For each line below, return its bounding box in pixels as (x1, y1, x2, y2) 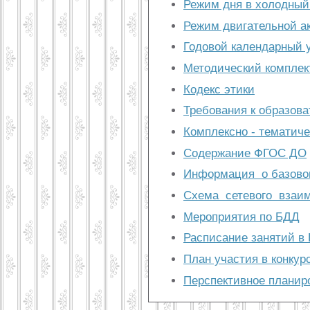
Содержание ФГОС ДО (183, 146, 307, 160)
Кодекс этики (183, 82, 255, 96)
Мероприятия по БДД (183, 210, 300, 224)
